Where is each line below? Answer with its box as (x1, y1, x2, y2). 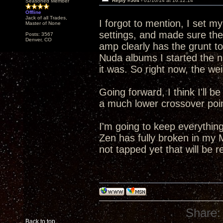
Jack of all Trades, (25, 15, 67, 20)
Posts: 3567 (25, 31, 53, 37)
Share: (186, 206, 221, 220)
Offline (25, 9, 41, 15)
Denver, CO (25, 37, 52, 42)
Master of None (25, 20, 61, 26)
